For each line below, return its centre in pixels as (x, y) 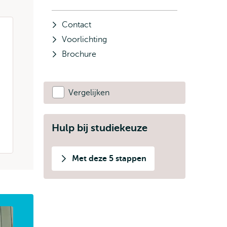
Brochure (79, 54)
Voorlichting (84, 40)
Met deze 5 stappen (109, 159)
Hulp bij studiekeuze (100, 128)
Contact (77, 25)
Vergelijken (89, 93)
